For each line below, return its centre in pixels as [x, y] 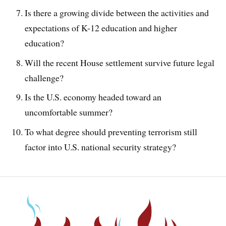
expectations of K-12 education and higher [101, 27]
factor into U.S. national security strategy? [101, 147]
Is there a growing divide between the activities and [117, 12]
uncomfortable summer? [69, 112]
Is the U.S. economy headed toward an [93, 97]
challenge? [44, 77]
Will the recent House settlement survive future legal [120, 62]
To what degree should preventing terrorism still [111, 132]
